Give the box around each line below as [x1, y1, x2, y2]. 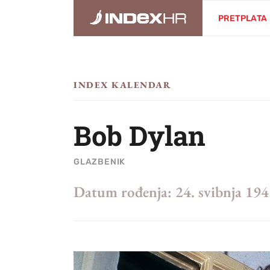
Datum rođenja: [74, 182, 172, 201]
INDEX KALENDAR [74, 79, 171, 90]
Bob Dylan [74, 118, 206, 153]
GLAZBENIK [74, 157, 126, 167]
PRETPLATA [218, 13, 268, 24]
